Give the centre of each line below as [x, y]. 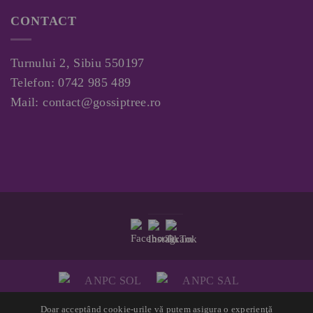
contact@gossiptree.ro [102, 102]
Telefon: [35, 83]
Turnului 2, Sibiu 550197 [78, 63]
